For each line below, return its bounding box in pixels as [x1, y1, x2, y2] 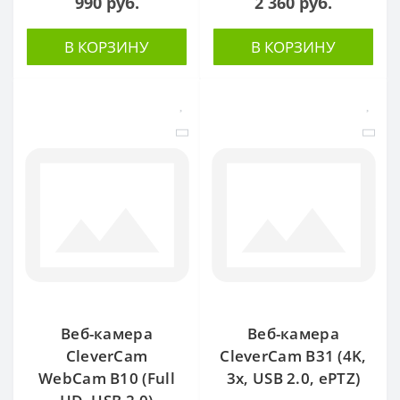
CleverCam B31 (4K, [220, 345, 367, 366]
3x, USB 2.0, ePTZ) [226, 367, 361, 388]
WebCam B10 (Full [38, 367, 175, 388]
